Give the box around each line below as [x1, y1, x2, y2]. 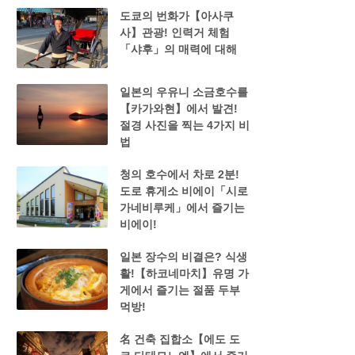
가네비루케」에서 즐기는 [119, 201, 245, 215]
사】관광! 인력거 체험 [119, 25, 230, 39]
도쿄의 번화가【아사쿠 [119, 9, 234, 22]
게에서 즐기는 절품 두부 [119, 284, 240, 297]
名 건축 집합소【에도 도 [119, 333, 240, 346]
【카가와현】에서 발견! [119, 102, 238, 116]
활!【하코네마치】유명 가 [119, 267, 249, 281]
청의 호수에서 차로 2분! [119, 168, 239, 181]
